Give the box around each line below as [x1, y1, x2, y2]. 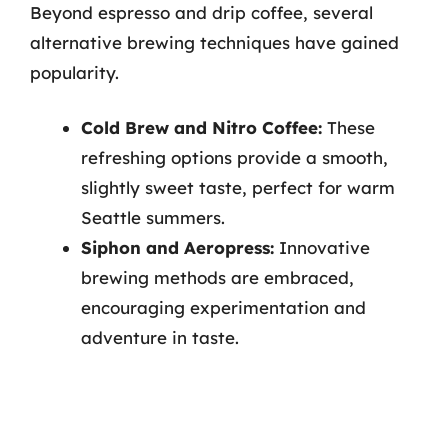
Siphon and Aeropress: [81, 237, 274, 258]
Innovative [274, 237, 370, 258]
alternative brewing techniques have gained [30, 31, 399, 53]
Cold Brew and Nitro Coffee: [81, 117, 322, 138]
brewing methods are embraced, [81, 267, 354, 288]
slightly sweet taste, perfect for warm [81, 177, 395, 198]
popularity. [30, 61, 119, 83]
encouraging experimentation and [81, 297, 366, 318]
